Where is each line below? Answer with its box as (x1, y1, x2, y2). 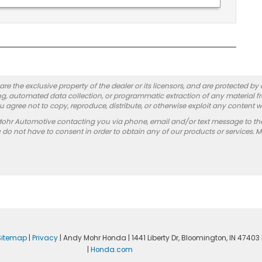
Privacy (32, 233, 58, 243)
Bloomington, (179, 233, 227, 243)
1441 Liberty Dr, (129, 233, 180, 243)
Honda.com (90, 244, 133, 254)
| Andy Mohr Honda (57, 233, 126, 243)
